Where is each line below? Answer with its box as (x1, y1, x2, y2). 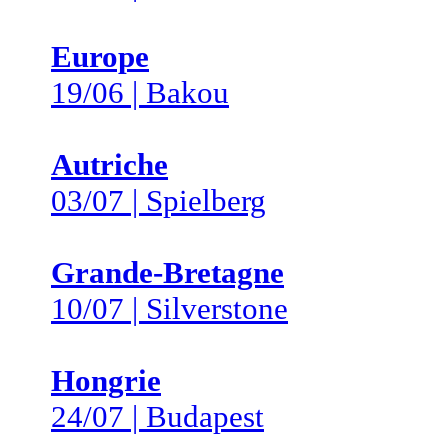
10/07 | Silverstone (51, 291, 288, 326)
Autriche (51, 147, 168, 182)
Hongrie (51, 363, 161, 398)
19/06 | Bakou (51, 75, 229, 110)
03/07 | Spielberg (51, 183, 266, 218)
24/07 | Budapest (51, 399, 264, 434)
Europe (51, 39, 149, 74)
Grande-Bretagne (51, 255, 284, 290)
